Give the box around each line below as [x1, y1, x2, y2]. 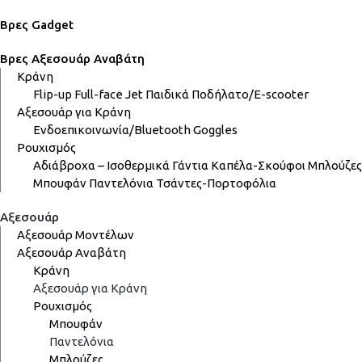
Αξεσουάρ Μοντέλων [17, 227, 134, 242]
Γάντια [172, 158, 208, 172]
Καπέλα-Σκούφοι [211, 158, 305, 172]
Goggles [193, 122, 238, 137]
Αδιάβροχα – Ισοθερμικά [33, 158, 170, 172]
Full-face [74, 86, 123, 101]
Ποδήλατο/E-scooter [192, 86, 309, 101]
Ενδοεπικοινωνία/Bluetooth [33, 122, 191, 137]
